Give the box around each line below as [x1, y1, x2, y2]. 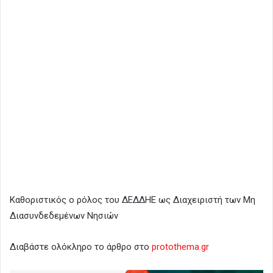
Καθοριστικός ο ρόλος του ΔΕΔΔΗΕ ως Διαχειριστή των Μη [10, 194, 255, 205]
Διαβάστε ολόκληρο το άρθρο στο [10, 241, 152, 252]
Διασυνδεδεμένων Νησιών [10, 210, 118, 221]
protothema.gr [152, 241, 209, 252]
